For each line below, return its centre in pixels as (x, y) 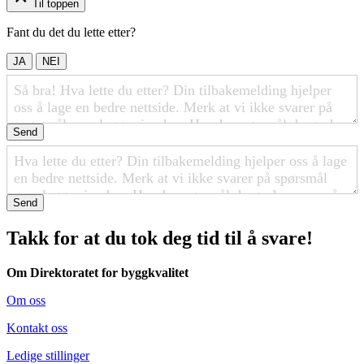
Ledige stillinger (48, 355)
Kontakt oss (37, 327)
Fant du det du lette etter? (71, 32)
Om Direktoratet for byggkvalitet (97, 272)
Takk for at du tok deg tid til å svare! (160, 238)
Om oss (26, 300)
